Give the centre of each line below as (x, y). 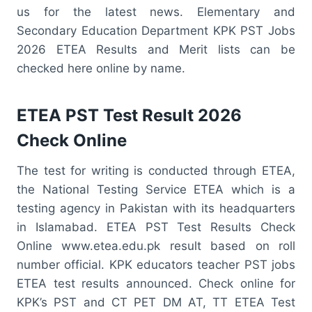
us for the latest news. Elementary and (156, 11)
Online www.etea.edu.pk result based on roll (156, 245)
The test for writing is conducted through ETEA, (156, 170)
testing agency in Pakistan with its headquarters (156, 208)
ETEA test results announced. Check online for (156, 283)
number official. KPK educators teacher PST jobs (156, 264)
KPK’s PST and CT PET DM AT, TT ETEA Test (156, 302)
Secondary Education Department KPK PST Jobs (156, 30)
